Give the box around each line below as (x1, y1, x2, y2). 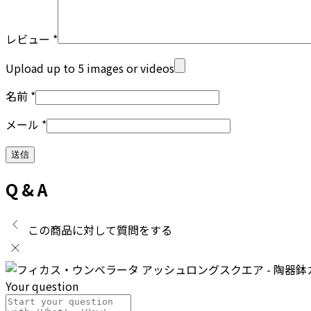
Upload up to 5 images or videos (6, 60, 174, 77)
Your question (6, 278, 78, 295)
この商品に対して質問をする (28, 221, 172, 239)
